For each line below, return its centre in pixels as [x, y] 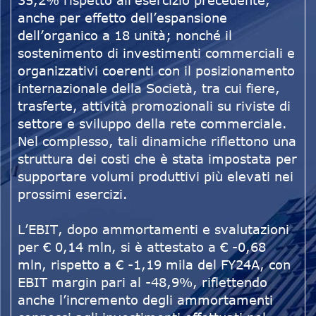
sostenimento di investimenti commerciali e [156, 53]
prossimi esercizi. [73, 194]
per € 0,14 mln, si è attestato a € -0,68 [142, 247]
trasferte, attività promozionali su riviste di [154, 106]
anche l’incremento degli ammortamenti [145, 300]
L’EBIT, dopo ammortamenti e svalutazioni [153, 230]
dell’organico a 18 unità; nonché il [125, 36]
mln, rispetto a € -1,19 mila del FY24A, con [154, 265]
